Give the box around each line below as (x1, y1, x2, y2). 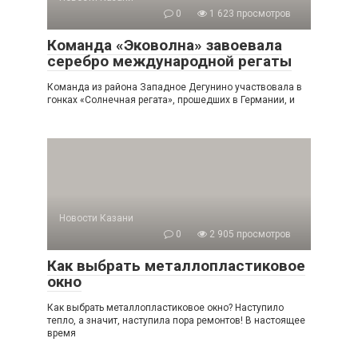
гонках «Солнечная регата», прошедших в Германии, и (47, 94, 295, 106)
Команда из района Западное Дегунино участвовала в (47, 82, 302, 93)
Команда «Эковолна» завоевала (47, 36, 282, 55)
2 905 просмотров (207, 229, 291, 241)
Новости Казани (59, 213, 133, 225)
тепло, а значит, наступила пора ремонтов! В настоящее (47, 315, 305, 327)
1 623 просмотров (207, 8, 291, 20)
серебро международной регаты (47, 52, 292, 71)
